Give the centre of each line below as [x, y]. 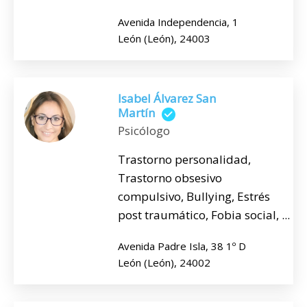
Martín [136, 113]
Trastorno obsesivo [170, 177]
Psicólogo [144, 130]
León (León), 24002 [164, 262]
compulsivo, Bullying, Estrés [194, 196]
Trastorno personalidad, [184, 159]
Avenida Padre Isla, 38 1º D [182, 246]
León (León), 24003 [164, 39]
